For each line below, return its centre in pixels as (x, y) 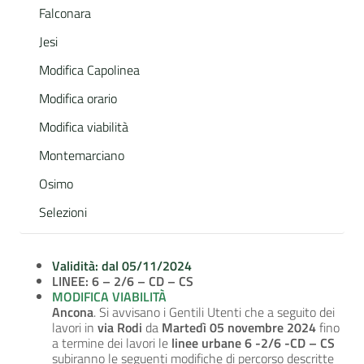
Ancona (73, 312)
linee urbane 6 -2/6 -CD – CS (253, 343)
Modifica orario (78, 99)
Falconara (65, 13)
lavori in (75, 328)
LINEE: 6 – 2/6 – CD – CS (123, 282)
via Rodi (120, 328)
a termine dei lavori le (112, 343)
